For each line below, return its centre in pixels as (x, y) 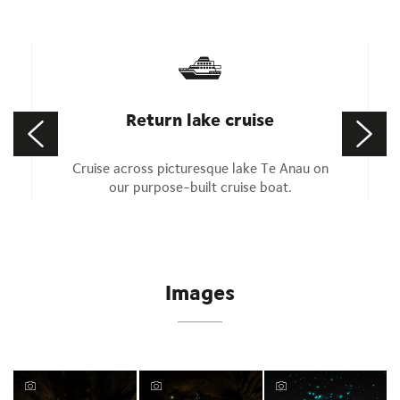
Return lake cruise (200, 119)
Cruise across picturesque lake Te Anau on (200, 168)
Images (200, 292)
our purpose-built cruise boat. (200, 187)
